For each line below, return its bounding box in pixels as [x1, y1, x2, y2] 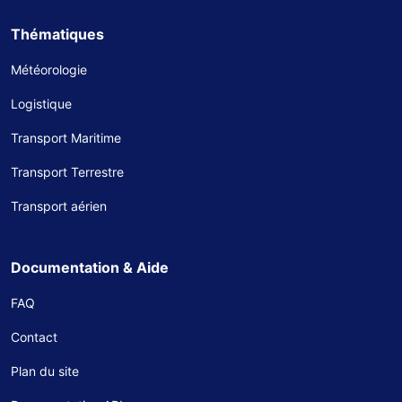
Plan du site [11, 363, 79, 379]
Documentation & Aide [11, 258, 169, 276]
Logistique [11, 96, 72, 111]
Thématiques [11, 25, 104, 43]
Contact [11, 329, 57, 345]
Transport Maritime [11, 130, 121, 145]
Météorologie [11, 62, 87, 77]
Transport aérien [11, 198, 107, 214]
